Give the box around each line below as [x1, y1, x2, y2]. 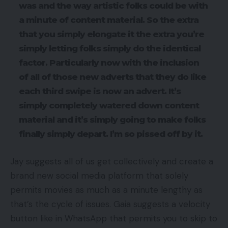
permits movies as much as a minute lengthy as [10, 184, 203, 195]
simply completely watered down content [19, 100, 199, 111]
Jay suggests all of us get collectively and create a [10, 155, 213, 167]
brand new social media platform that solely [10, 169, 188, 181]
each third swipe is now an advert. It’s [19, 86, 181, 97]
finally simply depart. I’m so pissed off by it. [19, 129, 203, 139]
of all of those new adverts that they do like [19, 72, 206, 82]
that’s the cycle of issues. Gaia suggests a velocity [10, 198, 210, 210]
